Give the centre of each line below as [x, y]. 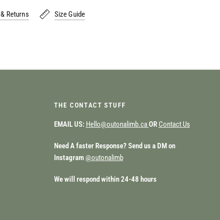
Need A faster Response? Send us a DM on [114, 146]
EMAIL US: [70, 124]
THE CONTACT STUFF [90, 105]
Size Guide [70, 14]
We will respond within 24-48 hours [105, 179]
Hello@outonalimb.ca [117, 124]
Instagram [69, 158]
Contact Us [174, 124]
